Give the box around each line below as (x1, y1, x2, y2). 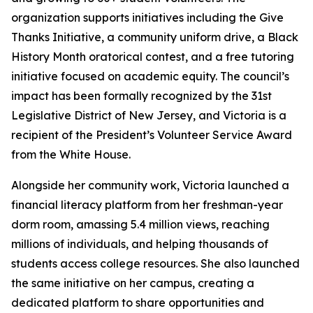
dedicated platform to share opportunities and (11, 296, 264, 310)
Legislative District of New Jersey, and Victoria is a (11, 108, 286, 122)
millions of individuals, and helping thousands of (11, 237, 268, 251)
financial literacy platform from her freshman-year (11, 198, 283, 212)
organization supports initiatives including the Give (11, 10, 284, 24)
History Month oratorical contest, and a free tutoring (11, 50, 294, 64)
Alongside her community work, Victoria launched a (11, 178, 289, 192)
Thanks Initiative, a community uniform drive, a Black (11, 30, 298, 44)
